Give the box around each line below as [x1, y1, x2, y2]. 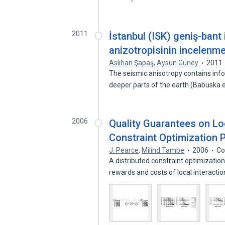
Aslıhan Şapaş [109, 59, 154, 67]
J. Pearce [109, 146, 139, 154]
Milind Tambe [142, 146, 185, 154]
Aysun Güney [157, 59, 199, 67]
